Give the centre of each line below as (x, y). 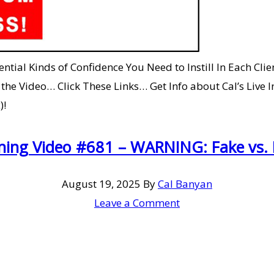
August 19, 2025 (101, 183)
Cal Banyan (185, 183)
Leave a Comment (137, 202)
